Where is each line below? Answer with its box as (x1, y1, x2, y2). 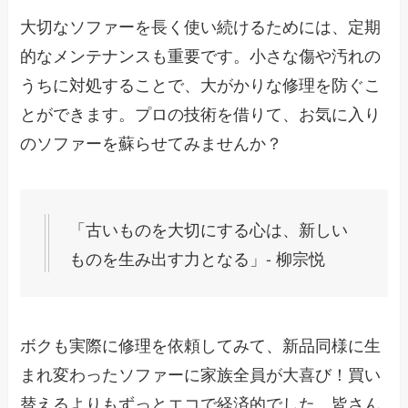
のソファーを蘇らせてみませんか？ (20, 130, 283, 155)
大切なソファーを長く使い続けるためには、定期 (20, 14, 382, 38)
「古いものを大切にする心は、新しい (69, 216, 349, 240)
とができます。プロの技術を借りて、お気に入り (20, 101, 382, 126)
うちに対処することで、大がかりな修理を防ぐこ (20, 72, 382, 97)
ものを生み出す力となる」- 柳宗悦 (69, 245, 326, 270)
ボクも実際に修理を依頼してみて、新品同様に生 (20, 331, 382, 356)
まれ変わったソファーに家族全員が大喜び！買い (20, 361, 382, 385)
